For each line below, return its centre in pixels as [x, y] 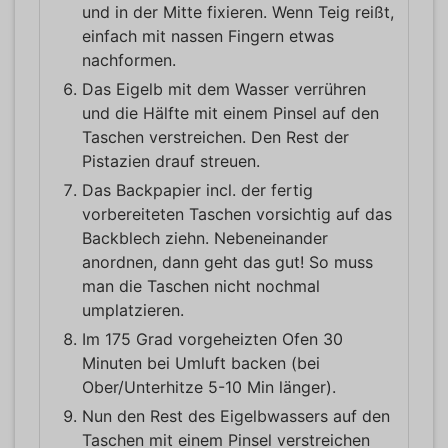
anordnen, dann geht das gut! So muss [227, 261]
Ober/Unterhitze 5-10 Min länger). [209, 386]
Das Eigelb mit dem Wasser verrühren [224, 88]
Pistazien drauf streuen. [171, 160]
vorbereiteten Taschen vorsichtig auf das [237, 213]
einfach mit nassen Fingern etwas [208, 35]
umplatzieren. [133, 309]
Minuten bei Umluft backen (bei [201, 362]
